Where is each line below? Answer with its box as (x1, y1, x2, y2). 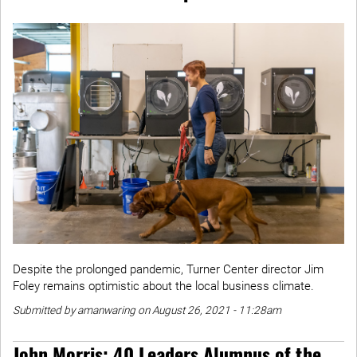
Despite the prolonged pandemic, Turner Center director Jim (13, 262, 324, 277)
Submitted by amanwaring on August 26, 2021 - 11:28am (13, 304, 281, 317)
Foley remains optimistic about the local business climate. (13, 279, 314, 294)
